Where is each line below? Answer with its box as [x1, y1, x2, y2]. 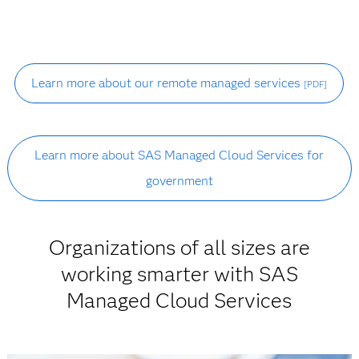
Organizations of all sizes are [48, 235, 310, 260]
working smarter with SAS [60, 261, 298, 287]
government [145, 173, 213, 188]
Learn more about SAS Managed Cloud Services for [34, 147, 325, 163]
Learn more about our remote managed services [31, 75, 305, 91]
